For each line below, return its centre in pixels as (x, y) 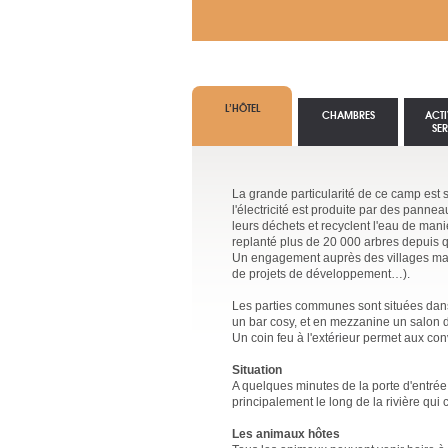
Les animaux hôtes (286, 434)
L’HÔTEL (242, 107)
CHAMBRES (348, 114)
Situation (257, 370)
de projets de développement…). (321, 274)
